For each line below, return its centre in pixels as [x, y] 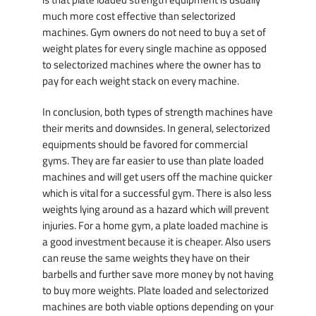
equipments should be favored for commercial [145, 145]
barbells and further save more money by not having [158, 274]
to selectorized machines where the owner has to [152, 64]
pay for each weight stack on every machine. [141, 80]
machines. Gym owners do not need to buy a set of [154, 32]
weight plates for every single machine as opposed [154, 48]
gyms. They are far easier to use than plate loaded [153, 161]
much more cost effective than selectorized [139, 16]
